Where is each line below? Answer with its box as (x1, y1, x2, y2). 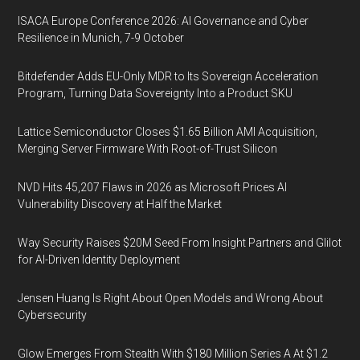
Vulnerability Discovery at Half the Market (18, 198, 223, 211)
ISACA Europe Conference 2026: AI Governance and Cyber (18, 14, 309, 27)
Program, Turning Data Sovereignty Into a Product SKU (18, 87, 293, 100)
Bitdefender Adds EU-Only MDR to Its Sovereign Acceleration (18, 70, 319, 83)
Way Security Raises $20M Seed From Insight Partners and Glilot (18, 236, 342, 249)
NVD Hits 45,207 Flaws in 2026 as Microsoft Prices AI (18, 181, 288, 194)
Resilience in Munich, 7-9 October (18, 31, 185, 44)
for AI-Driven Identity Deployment (18, 253, 181, 266)
